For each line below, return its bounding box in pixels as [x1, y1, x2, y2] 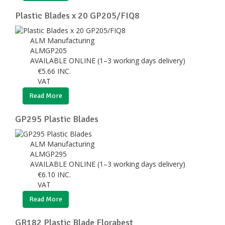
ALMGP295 [30, 149, 69, 159]
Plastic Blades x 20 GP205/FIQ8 [15, 10, 140, 21]
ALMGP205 [30, 45, 69, 55]
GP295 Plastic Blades [15, 113, 98, 125]
